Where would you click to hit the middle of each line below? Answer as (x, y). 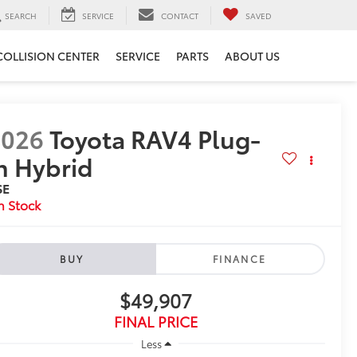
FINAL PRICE (156, 322)
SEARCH (21, 15)
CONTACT (180, 15)
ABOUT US (252, 56)
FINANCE (239, 259)
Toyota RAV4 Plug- (155, 139)
